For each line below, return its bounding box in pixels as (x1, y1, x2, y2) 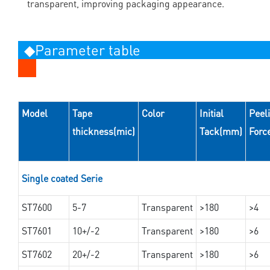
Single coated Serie (21, 172, 102, 185)
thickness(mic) (72, 125, 135, 138)
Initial (199, 107, 224, 120)
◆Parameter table (24, 40, 140, 60)
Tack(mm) (199, 125, 242, 138)
